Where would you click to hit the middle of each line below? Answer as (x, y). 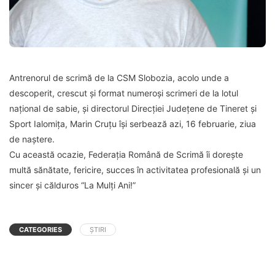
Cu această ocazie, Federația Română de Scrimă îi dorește (126, 154)
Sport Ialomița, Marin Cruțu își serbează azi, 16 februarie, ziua (133, 123)
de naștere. (32, 139)
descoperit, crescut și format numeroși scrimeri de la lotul (124, 93)
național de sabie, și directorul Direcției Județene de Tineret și (133, 108)
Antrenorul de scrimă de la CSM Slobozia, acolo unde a (119, 77)
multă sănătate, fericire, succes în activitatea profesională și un (135, 169)
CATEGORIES (41, 229)
